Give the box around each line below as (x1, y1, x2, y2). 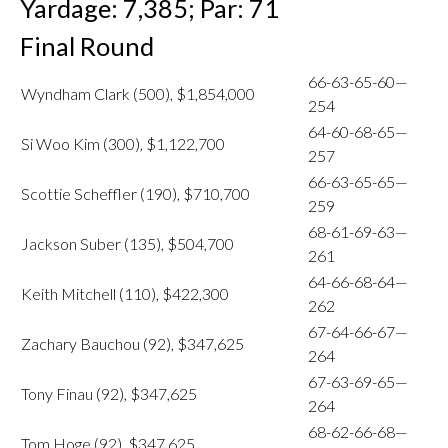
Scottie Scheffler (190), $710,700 (21, 184, 250, 203)
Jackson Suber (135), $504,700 (21, 234, 234, 253)
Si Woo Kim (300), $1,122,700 (21, 134, 225, 153)
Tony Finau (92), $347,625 (21, 384, 197, 403)
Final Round (20, 31, 154, 61)
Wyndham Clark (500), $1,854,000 (21, 84, 255, 103)
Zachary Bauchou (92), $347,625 (21, 334, 244, 353)
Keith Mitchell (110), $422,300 (21, 284, 229, 303)
